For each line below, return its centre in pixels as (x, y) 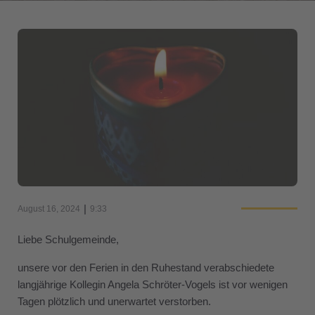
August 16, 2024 (49, 208)
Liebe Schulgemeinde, (68, 239)
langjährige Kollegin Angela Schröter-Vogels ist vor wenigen (153, 284)
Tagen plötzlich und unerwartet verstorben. (114, 301)
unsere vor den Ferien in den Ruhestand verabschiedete (146, 267)
